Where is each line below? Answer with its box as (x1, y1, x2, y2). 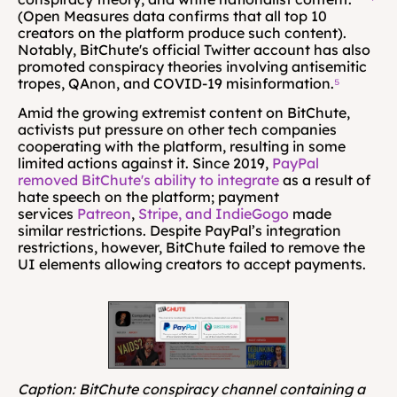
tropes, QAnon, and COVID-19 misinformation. (18, 74, 334, 92)
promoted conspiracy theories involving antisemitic (18, 58, 367, 75)
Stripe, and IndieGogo (138, 205, 289, 222)
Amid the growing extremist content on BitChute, (18, 104, 350, 121)
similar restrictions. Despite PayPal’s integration (18, 222, 341, 239)
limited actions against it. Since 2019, (18, 154, 272, 172)
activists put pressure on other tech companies (18, 121, 337, 138)
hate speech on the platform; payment (18, 188, 279, 206)
